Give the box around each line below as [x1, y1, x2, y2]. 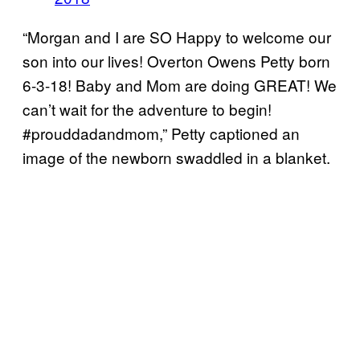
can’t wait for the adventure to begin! [22, 97, 272, 120]
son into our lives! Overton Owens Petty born [22, 49, 330, 72]
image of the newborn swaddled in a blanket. [22, 145, 330, 168]
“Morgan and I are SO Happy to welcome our [22, 25, 331, 47]
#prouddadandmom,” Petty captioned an [22, 121, 300, 144]
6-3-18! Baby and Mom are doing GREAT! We [22, 73, 337, 96]
